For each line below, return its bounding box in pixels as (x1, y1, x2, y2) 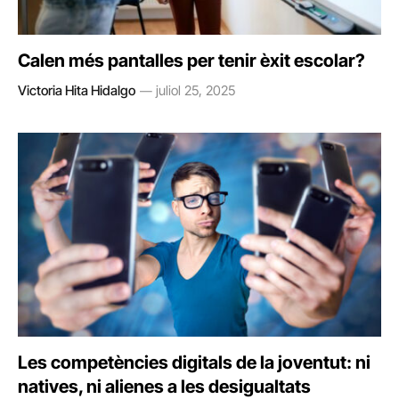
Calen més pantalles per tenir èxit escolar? (18, 49, 365, 71)
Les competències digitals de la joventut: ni (18, 352, 370, 373)
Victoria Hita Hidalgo (18, 81, 135, 99)
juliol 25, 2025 (156, 81, 235, 99)
